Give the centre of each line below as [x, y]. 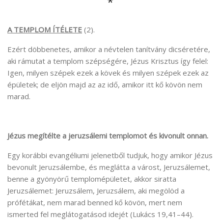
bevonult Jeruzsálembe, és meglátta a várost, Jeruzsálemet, [109, 167]
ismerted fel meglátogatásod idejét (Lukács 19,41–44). [100, 214]
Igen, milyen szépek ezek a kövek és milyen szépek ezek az [108, 72]
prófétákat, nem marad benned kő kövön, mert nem [95, 202]
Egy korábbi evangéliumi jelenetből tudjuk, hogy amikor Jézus [110, 155]
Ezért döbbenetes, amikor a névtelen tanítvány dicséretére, [109, 49]
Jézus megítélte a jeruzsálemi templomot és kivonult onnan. [108, 135]
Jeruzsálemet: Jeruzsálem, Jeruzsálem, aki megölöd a [96, 190]
